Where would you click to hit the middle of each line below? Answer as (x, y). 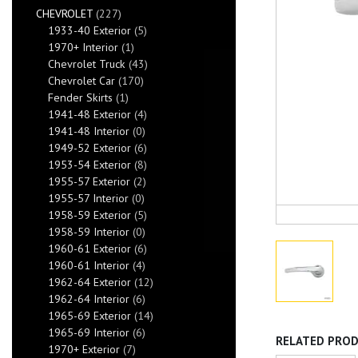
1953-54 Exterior (89, 165)
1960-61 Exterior (89, 249)
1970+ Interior (83, 47)
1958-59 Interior (89, 232)
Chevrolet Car (82, 81)
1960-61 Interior (89, 265)
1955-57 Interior (88, 198)
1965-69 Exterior (89, 316)
